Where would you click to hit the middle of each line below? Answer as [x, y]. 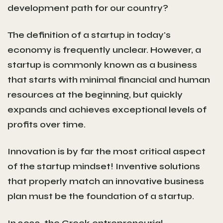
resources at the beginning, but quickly [95, 94]
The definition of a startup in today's [89, 35]
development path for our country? [88, 8]
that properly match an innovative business [106, 181]
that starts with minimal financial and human [109, 79]
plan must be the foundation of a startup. [101, 196]
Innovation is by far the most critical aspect [107, 151]
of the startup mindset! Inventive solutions [104, 166]
